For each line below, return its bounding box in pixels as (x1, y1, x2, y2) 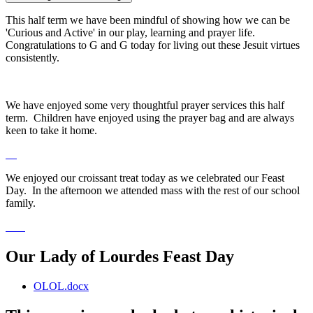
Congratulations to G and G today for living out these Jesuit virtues (6, 38, 300, 51)
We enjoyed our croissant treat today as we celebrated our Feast (6, 171, 284, 184)
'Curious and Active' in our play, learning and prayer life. (6, 26, 258, 38)
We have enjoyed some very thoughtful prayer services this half (6, 99, 284, 111)
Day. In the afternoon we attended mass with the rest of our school (6, 184, 300, 196)
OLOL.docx (34, 279, 89, 292)
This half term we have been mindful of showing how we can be (6, 13, 290, 26)
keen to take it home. (6, 124, 103, 136)
